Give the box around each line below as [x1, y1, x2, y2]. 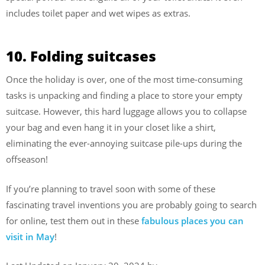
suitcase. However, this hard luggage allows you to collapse [6, 105, 247, 118]
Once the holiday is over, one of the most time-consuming [6, 73, 243, 86]
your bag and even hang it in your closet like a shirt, [6, 121, 216, 134]
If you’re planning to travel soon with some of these [6, 182, 215, 195]
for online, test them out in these [6, 214, 141, 227]
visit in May [6, 230, 54, 243]
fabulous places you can [141, 214, 244, 227]
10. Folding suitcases [6, 46, 156, 66]
